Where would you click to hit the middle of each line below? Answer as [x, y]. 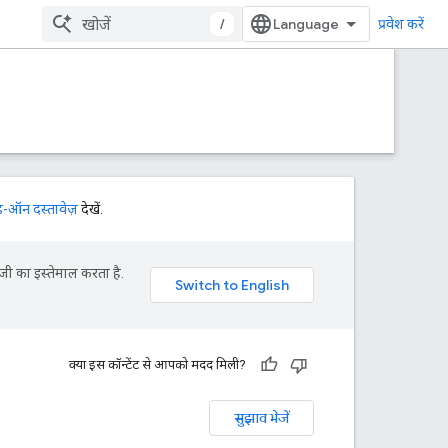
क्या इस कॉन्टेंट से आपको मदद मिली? [157, 364]
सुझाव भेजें [261, 418]
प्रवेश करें [401, 24]
